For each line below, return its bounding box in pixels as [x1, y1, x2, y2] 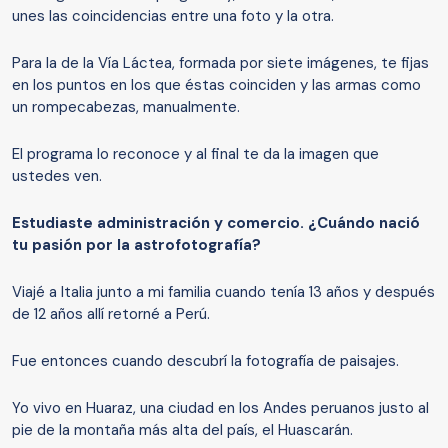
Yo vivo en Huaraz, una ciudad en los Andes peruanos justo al [12, 397, 429, 418]
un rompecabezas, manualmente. [12, 96, 240, 117]
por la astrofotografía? [86, 234, 261, 255]
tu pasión [12, 234, 86, 255]
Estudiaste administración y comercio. [12, 212, 304, 233]
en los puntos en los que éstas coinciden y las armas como [12, 74, 421, 95]
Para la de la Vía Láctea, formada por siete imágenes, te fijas [12, 52, 429, 73]
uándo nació [328, 212, 420, 233]
